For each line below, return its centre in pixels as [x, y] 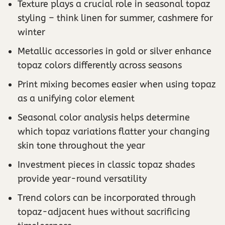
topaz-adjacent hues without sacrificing [104, 212]
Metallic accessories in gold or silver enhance [115, 51]
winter [31, 32]
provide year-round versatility [82, 179]
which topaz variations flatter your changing [114, 131]
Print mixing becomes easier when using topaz [117, 84]
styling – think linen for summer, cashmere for [115, 18]
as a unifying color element [76, 98]
